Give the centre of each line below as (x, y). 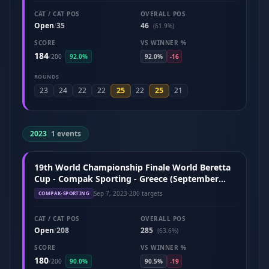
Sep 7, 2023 (110, 193)
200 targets (146, 193)
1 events (66, 134)
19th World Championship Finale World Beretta (132, 167)
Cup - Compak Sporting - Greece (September (126, 179)
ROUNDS (47, 77)
